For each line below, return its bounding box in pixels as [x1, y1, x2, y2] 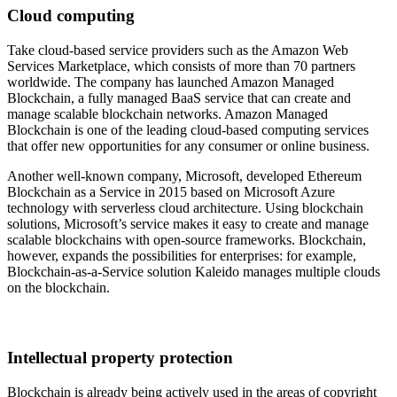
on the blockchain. [7, 279, 110, 295]
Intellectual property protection [7, 348, 237, 368]
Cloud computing [7, 6, 135, 26]
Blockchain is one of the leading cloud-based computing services [7, 121, 369, 137]
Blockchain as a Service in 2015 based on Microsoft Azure [7, 183, 335, 199]
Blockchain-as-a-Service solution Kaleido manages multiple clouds [7, 263, 380, 279]
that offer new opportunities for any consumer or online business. [7, 137, 370, 153]
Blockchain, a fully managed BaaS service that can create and [7, 90, 351, 105]
